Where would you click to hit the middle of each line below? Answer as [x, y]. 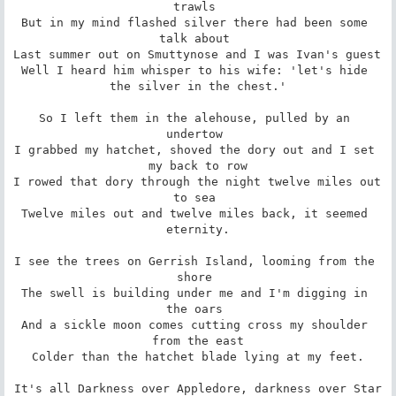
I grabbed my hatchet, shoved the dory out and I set [194, 149]
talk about [198, 38]
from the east [198, 340]
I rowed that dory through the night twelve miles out [197, 181]
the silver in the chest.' [198, 86]
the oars [198, 308]
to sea [198, 197]
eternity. [198, 229]
